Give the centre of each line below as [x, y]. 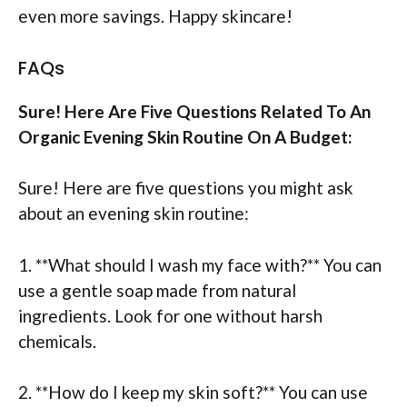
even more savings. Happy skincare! [155, 16]
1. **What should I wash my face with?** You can [200, 264]
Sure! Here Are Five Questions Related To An [194, 111]
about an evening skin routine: [134, 213]
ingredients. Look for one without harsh [170, 315]
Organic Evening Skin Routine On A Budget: [185, 136]
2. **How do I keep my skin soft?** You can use [193, 392]
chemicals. [57, 341]
